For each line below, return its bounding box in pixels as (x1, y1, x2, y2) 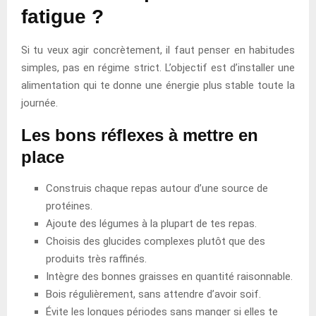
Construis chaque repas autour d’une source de (46, 181, 268, 195)
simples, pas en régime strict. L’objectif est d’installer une (21, 61, 295, 74)
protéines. (46, 199, 92, 212)
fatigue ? (21, 5, 104, 28)
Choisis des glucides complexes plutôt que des (46, 234, 265, 248)
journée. (21, 96, 58, 109)
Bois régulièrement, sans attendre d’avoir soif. (46, 287, 261, 300)
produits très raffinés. (46, 252, 147, 265)
